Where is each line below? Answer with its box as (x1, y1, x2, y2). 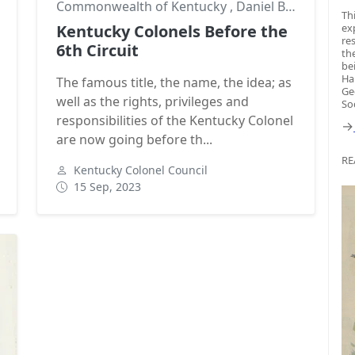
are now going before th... (56, 130, 212, 148)
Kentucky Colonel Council (74, 162, 208, 177)
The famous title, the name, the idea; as (56, 73, 292, 91)
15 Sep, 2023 (74, 178, 141, 194)
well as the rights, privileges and (56, 92, 249, 110)
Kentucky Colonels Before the (56, 20, 288, 42)
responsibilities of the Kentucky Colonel (56, 111, 293, 129)
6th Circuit (56, 39, 139, 61)
